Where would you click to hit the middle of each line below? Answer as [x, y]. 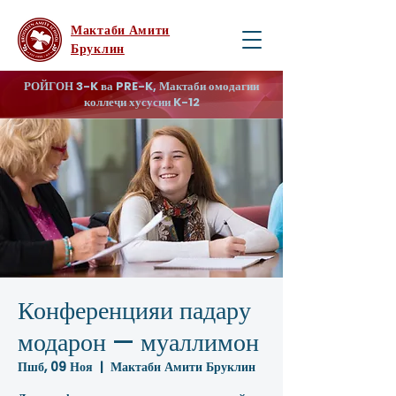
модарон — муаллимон [138, 343]
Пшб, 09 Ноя [55, 367]
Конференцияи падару [134, 311]
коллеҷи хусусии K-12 [141, 102]
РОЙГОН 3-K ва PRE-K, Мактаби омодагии [141, 86]
